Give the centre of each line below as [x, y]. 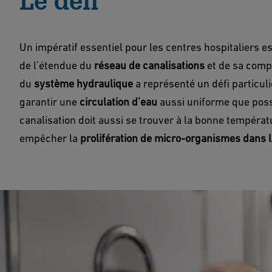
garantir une [49, 102]
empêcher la [50, 138]
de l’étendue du [57, 65]
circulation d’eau [118, 102]
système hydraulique [83, 83]
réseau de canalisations [149, 65]
